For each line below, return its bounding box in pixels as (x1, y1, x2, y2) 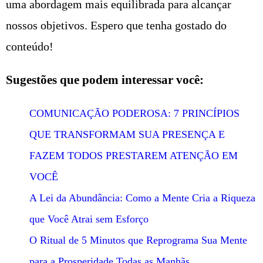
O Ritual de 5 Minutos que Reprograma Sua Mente (29, 234, 247, 246)
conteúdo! (6, 39, 53, 53)
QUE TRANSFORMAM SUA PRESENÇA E (29, 128, 225, 140)
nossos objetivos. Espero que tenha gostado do (6, 18, 227, 32)
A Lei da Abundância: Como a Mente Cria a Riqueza (29, 191, 255, 204)
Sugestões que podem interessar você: (6, 72, 204, 87)
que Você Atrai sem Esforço (29, 213, 149, 225)
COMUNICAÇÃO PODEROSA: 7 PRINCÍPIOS (29, 107, 240, 119)
